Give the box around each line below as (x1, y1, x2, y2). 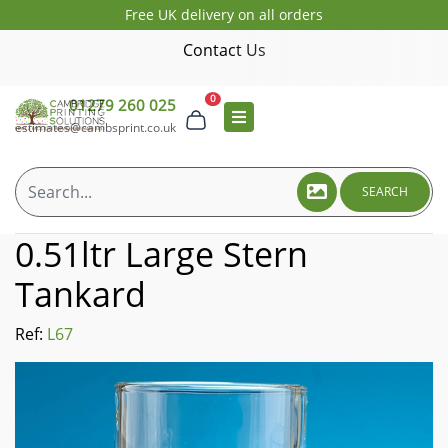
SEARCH (362, 183, 408, 200)
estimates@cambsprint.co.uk (15, 119, 176, 136)
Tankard (15, 271, 146, 317)
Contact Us (182, 39, 266, 61)
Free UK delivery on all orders (125, 5, 323, 24)
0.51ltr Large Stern (15, 231, 308, 277)
